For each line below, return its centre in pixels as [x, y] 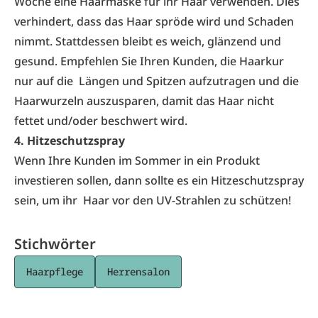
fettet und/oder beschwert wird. [101, 121]
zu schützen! [256, 200]
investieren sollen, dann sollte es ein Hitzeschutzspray [159, 180]
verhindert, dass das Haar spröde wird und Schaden [154, 21]
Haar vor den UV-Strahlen [152, 200]
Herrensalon [138, 272]
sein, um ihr [49, 200]
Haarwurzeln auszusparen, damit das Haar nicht [144, 101]
